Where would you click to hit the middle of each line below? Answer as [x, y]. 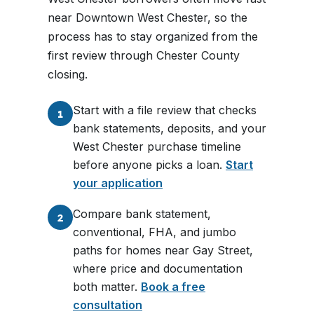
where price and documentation [158, 268]
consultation [108, 305]
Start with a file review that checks [165, 110]
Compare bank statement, [142, 214]
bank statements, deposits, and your [170, 128]
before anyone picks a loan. [149, 165]
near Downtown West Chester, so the [148, 18]
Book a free [173, 287]
